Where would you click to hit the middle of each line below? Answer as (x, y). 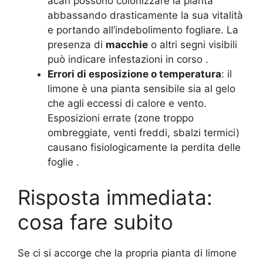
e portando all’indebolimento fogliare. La (143, 30)
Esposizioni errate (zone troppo (121, 118)
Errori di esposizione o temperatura (134, 74)
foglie (62, 162)
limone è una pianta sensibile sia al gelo (141, 89)
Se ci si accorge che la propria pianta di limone (127, 253)
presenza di (77, 45)
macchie (127, 45)
